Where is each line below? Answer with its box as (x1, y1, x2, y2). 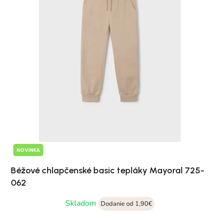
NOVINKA (17, 147, 40, 154)
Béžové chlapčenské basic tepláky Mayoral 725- (11, 165, 204, 176)
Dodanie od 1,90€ (101, 199, 152, 209)
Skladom (65, 198, 98, 209)
